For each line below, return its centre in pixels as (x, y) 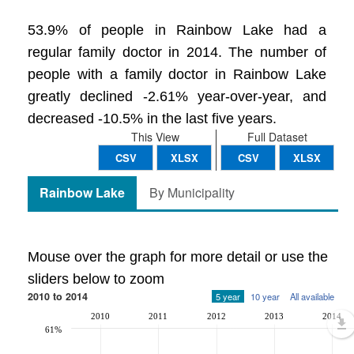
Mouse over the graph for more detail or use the (178, 257)
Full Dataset (277, 137)
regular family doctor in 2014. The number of (177, 52)
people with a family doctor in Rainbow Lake (177, 74)
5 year (228, 296)
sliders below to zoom (96, 279)
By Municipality (192, 192)
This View (155, 137)
